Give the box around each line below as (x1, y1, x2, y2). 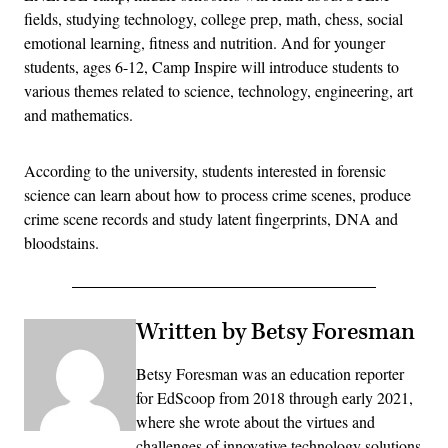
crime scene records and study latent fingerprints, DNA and (24, 207, 398, 229)
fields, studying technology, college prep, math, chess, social (24, 7, 403, 29)
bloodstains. (24, 231, 99, 253)
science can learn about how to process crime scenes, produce (24, 183, 411, 205)
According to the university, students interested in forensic (24, 159, 386, 181)
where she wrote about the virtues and (136, 410, 375, 432)
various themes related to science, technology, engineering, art (24, 79, 413, 101)
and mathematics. (24, 103, 133, 125)
